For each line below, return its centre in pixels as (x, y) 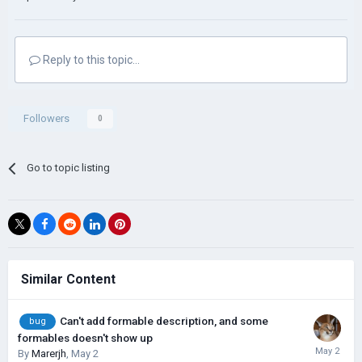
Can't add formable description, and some (164, 321)
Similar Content (68, 279)
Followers (46, 118)
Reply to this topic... (90, 60)
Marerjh (49, 354)
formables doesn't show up (85, 338)
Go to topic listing (69, 168)
